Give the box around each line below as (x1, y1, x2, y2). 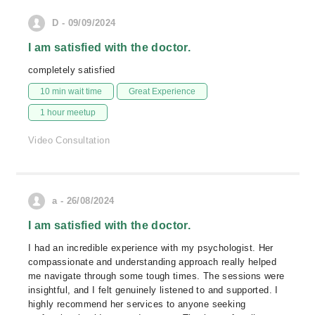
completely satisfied (28, 65, 115, 75)
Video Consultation (28, 135, 110, 146)
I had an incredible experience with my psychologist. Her (28, 243, 274, 253)
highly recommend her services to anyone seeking (28, 299, 246, 309)
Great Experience (129, 86, 196, 96)
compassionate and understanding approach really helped (28, 257, 277, 267)
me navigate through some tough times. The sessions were (28, 271, 285, 281)
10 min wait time (40, 86, 102, 96)
